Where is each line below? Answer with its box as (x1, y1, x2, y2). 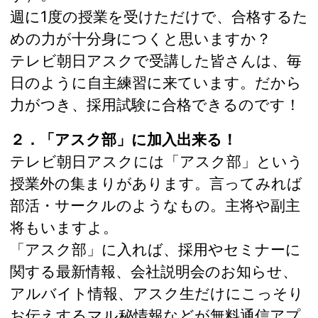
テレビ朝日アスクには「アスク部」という (10, 151, 303, 170)
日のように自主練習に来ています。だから (10, 72, 302, 92)
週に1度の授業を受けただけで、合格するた (10, 6, 308, 26)
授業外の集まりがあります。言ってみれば (10, 173, 302, 192)
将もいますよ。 (10, 217, 118, 236)
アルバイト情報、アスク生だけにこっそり (10, 283, 304, 302)
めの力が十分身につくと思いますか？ (10, 28, 271, 48)
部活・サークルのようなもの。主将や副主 (10, 195, 300, 214)
